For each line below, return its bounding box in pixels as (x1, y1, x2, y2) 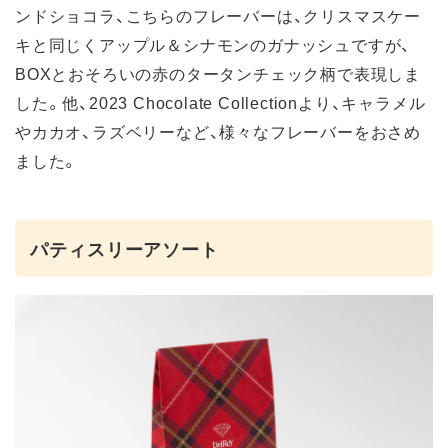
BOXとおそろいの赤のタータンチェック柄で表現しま (15, 61, 421, 86)
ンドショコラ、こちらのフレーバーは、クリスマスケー (15, 3, 421, 28)
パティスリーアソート (30, 235, 219, 263)
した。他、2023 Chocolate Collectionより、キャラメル (15, 90, 426, 115)
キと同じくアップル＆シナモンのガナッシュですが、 (15, 32, 412, 57)
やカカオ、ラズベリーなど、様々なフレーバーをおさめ (15, 119, 421, 144)
